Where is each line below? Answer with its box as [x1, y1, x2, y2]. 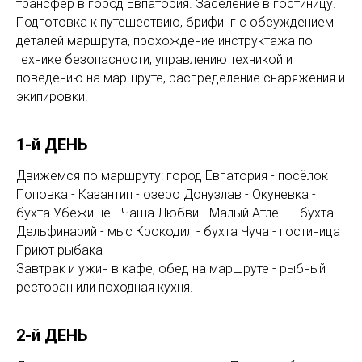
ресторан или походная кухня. [16, 279, 193, 295]
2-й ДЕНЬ [16, 325, 87, 345]
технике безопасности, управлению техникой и [16, 51, 293, 67]
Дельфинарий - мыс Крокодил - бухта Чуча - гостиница [16, 223, 340, 239]
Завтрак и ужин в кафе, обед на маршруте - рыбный [16, 260, 326, 276]
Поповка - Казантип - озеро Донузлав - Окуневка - [16, 186, 316, 202]
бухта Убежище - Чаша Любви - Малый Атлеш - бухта [16, 204, 334, 221]
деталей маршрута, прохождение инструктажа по [16, 32, 313, 48]
